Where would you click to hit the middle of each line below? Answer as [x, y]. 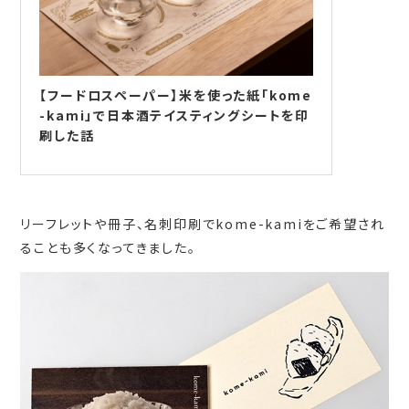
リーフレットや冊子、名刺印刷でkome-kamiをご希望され [203, 224]
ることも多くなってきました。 [108, 248]
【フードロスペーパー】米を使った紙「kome [176, 95]
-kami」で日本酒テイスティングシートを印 [175, 115]
